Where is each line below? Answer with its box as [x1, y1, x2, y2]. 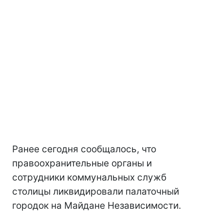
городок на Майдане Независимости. [12, 200, 181, 211]
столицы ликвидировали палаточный [12, 185, 179, 197]
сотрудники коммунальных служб [12, 171, 166, 183]
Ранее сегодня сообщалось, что [12, 143, 156, 155]
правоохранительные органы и [12, 157, 152, 169]
